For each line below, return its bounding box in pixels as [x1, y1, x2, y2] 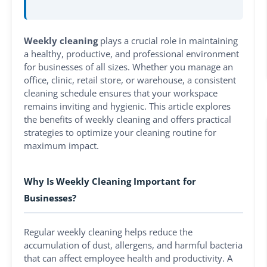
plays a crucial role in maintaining [98, 34, 238, 46]
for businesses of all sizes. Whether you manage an [24, 60, 233, 73]
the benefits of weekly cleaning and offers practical [24, 113, 231, 125]
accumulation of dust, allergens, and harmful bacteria [24, 238, 243, 251]
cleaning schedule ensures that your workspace [24, 86, 218, 99]
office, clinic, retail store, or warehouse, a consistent [24, 73, 236, 86]
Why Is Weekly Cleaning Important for [24, 175, 196, 187]
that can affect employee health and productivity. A [24, 252, 232, 264]
